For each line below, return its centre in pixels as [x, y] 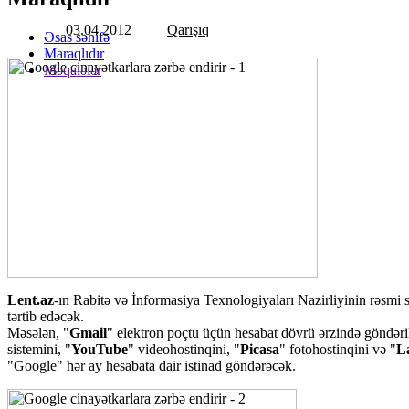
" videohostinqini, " [184, 350]
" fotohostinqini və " [338, 350]
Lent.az [31, 300]
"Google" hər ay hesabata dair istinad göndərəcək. [152, 366]
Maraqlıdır [74, 53]
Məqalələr [73, 69]
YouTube [100, 350]
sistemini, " [39, 350]
